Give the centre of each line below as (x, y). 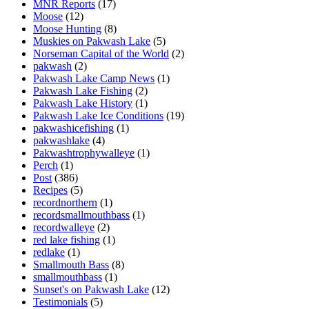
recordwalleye (64, 227)
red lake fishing (67, 239)
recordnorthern (65, 202)
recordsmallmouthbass (81, 215)
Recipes (50, 190)
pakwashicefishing (73, 128)
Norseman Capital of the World (101, 53)
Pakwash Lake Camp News (94, 78)
